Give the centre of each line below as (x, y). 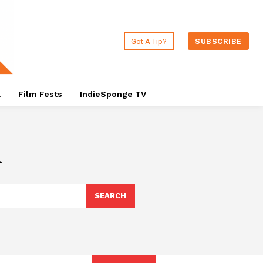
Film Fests (40, 94)
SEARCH (110, 196)
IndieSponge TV (113, 94)
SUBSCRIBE (218, 41)
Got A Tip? (149, 41)
